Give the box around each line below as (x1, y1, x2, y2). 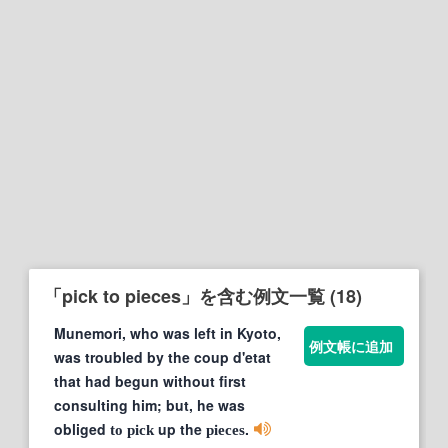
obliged (54, 418, 110, 439)
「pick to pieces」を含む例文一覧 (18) (44, 282, 362, 309)
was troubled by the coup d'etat (54, 346, 271, 367)
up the (154, 418, 206, 439)
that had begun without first (54, 370, 246, 391)
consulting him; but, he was (54, 394, 245, 415)
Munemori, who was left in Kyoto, (54, 322, 281, 343)
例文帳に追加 (309, 335, 393, 356)
